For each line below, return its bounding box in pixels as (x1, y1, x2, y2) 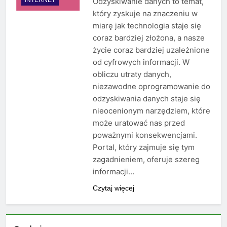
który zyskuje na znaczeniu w (92, 9, 198, 19)
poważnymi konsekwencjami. (92, 130, 197, 140)
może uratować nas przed (92, 118, 185, 128)
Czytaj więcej (92, 184, 134, 193)
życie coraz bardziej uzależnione (92, 45, 210, 55)
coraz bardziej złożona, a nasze (92, 33, 205, 43)
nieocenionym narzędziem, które (92, 106, 210, 116)
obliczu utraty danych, (92, 69, 171, 80)
